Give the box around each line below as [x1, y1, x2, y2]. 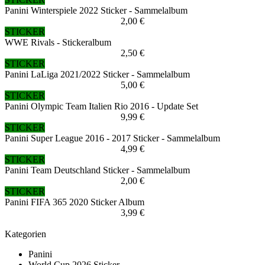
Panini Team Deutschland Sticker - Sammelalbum [5, 165, 190, 176]
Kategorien [5, 229, 46, 240]
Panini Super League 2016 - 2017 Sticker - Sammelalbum [5, 133, 220, 144]
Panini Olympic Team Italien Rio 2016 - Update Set [5, 101, 198, 112]
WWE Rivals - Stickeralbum [5, 37, 111, 48]
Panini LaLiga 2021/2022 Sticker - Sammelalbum [5, 69, 190, 80]
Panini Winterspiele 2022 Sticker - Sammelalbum [5, 5, 188, 16]
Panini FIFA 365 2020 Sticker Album [5, 197, 144, 208]
